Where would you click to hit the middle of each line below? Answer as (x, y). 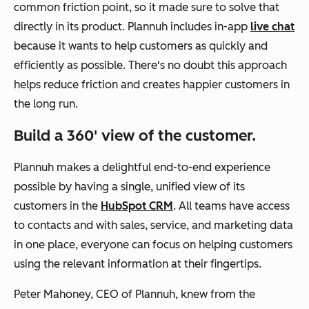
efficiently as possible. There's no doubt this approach (150, 65)
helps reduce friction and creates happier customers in (152, 84)
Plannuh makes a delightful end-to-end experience (142, 167)
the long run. (46, 103)
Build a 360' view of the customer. (135, 135)
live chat (272, 26)
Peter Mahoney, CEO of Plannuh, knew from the (134, 294)
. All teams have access (231, 206)
